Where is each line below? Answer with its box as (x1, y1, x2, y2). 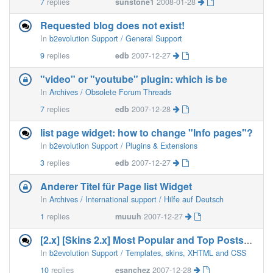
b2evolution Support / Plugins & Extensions (49, 140, 197, 151)
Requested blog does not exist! (40, 18, 185, 32)
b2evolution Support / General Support (49, 33, 182, 44)
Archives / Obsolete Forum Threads (49, 87, 171, 97)
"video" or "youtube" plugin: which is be (40, 72, 227, 86)
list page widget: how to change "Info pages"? (40, 126, 253, 140)
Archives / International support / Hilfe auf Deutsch (49, 194, 224, 205)
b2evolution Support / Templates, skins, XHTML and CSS (49, 247, 246, 258)
